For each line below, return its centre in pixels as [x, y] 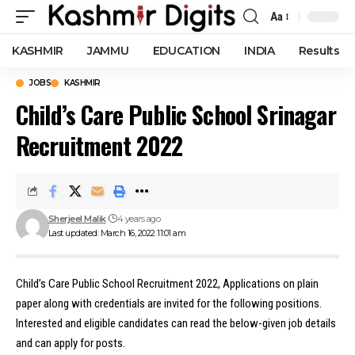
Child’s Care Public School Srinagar [176, 115]
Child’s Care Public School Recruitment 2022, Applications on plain [167, 284]
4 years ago [139, 219]
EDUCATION [187, 51]
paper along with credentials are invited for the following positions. [169, 303]
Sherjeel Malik [77, 219]
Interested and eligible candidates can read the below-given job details [176, 323]
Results [319, 51]
